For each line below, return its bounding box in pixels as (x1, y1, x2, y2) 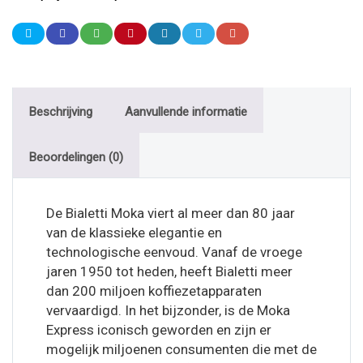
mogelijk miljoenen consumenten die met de (46, 341, 317, 357)
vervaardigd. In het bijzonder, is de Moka (46, 302, 290, 318)
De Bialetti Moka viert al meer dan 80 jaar (46, 205, 295, 221)
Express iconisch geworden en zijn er (46, 322, 271, 338)
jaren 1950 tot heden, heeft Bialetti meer (46, 263, 293, 280)
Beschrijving (29, 105, 92, 119)
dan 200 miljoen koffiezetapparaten (46, 283, 262, 299)
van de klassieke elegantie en (46, 224, 222, 241)
